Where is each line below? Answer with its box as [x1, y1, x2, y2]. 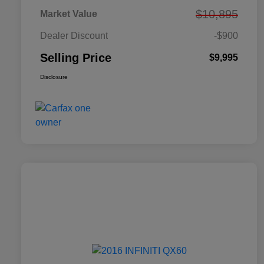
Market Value [40, 9, 97, 19]
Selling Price [40, 51, 111, 65]
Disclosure [40, 74, 68, 81]
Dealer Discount [40, 31, 108, 41]
